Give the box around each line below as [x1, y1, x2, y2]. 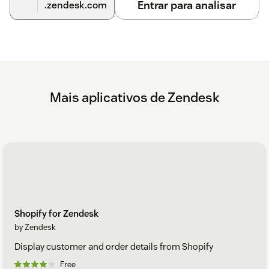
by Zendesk [14, 222, 56, 233]
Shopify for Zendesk [14, 208, 98, 220]
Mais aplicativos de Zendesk [49, 88, 220, 106]
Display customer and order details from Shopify [14, 241, 213, 253]
